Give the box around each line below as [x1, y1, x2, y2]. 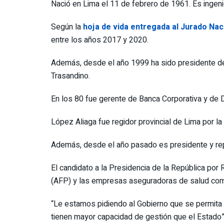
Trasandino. [51, 69, 90, 82]
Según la [51, 20, 83, 33]
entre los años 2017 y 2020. [51, 33, 148, 46]
